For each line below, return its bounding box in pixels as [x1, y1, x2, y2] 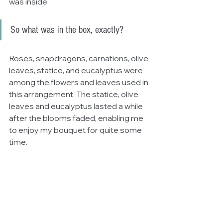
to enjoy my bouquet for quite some [9, 124, 143, 135]
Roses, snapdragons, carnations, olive [9, 53, 150, 63]
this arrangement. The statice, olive [9, 89, 140, 99]
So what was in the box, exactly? [10, 24, 123, 35]
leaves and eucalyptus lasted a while [9, 101, 144, 111]
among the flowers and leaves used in [9, 77, 150, 87]
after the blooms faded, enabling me [9, 112, 145, 123]
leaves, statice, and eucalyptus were [9, 65, 144, 75]
